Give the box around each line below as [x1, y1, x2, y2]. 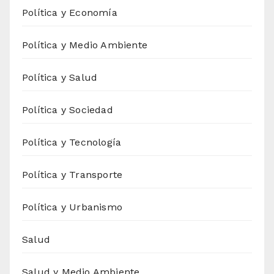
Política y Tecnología [22, 136, 122, 149]
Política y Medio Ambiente [22, 39, 147, 51]
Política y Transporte [22, 169, 123, 181]
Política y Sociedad [22, 104, 113, 116]
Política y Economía [22, 7, 117, 19]
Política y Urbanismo [22, 201, 122, 213]
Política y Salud [22, 72, 98, 84]
